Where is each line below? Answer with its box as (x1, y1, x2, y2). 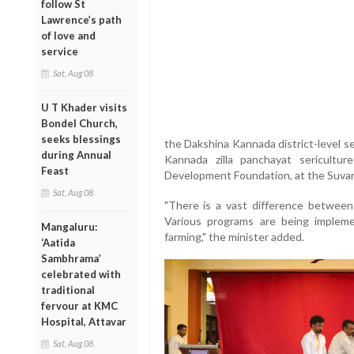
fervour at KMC (41, 299, 118, 312)
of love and (41, 28, 96, 42)
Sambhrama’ (41, 251, 101, 265)
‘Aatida (41, 235, 75, 249)
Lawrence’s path (41, 13, 122, 26)
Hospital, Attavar (41, 314, 126, 328)
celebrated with (41, 267, 121, 281)
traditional (41, 283, 95, 296)
